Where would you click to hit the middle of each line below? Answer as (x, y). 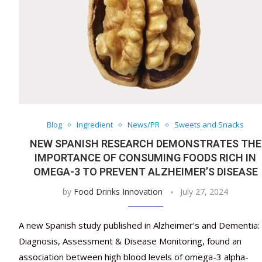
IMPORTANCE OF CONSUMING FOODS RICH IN (146, 158)
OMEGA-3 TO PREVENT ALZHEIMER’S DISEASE (145, 172)
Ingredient (95, 125)
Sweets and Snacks (209, 125)
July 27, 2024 (204, 192)
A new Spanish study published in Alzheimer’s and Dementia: (139, 225)
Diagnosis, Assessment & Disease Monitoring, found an (130, 241)
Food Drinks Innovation (118, 192)
